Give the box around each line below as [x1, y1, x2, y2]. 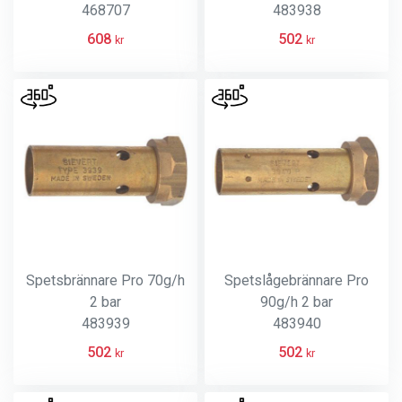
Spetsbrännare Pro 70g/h [26, 272, 185, 289]
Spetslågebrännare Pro [224, 272, 369, 289]
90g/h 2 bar [260, 293, 333, 310]
